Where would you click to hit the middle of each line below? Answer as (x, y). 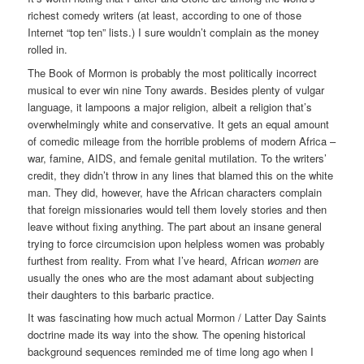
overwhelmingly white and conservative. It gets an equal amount (179, 123)
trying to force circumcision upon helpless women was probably (177, 243)
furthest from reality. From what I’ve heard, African (148, 260)
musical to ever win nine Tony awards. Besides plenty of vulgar (176, 89)
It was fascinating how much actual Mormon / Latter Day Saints (178, 318)
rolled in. (48, 49)
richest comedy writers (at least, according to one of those (165, 15)
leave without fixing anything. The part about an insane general (175, 226)
